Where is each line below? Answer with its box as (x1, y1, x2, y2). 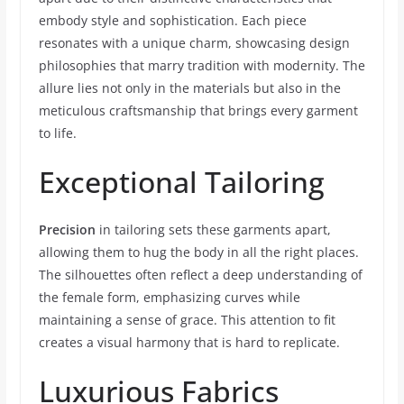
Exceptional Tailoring (38, 162, 325, 201)
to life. (38, 124, 77, 142)
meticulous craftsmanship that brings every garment (38, 102, 358, 119)
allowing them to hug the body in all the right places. (38, 243, 359, 261)
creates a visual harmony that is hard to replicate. (38, 334, 340, 351)
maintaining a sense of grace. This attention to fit (38, 311, 335, 328)
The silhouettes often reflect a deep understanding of (38, 266, 363, 283)
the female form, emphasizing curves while (38, 289, 300, 306)
